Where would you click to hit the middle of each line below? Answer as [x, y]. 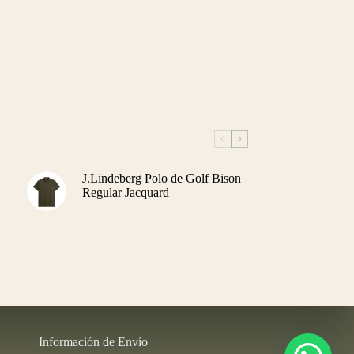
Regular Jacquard [125, 192]
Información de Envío [93, 342]
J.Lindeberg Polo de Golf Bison [161, 178]
